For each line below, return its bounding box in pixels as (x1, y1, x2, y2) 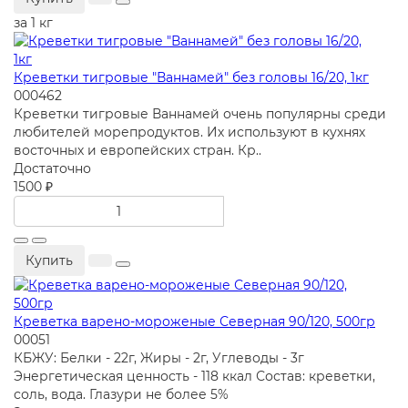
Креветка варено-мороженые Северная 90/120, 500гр (14, 313, 375, 331)
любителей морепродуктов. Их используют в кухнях (14, 124, 365, 141)
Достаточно (14, 160, 91, 178)
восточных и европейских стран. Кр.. (14, 142, 261, 159)
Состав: (252, 368, 309, 385)
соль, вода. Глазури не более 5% (14, 386, 229, 403)
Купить (25, 252, 73, 270)
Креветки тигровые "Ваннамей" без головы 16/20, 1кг (14, 69, 369, 87)
